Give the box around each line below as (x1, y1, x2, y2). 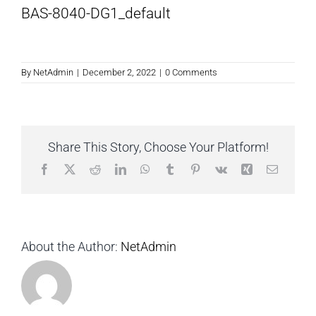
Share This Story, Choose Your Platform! (47, 140, 269, 155)
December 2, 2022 (83, 67, 156, 78)
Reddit (99, 163, 130, 175)
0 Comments (165, 67, 217, 78)
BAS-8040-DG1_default (21, 5, 171, 22)
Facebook (49, 163, 93, 175)
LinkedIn (125, 163, 166, 175)
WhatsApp (149, 163, 197, 175)
